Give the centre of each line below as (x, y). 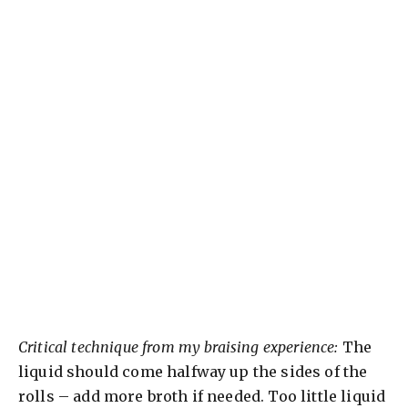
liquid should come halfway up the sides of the (193, 372)
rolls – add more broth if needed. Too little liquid (202, 397)
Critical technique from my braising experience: (178, 347)
